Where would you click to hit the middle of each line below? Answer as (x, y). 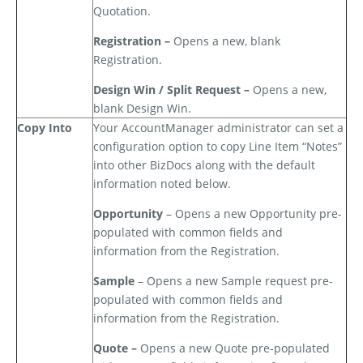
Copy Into (45, 128)
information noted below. (162, 184)
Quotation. (122, 11)
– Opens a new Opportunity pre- (252, 214)
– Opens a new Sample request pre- (234, 281)
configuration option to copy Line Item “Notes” (218, 147)
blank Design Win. (142, 109)
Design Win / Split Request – (173, 90)
